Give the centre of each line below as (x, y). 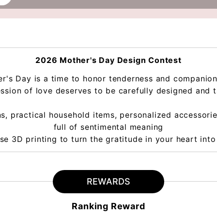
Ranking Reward (108, 206)
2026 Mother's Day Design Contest (108, 60)
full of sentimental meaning (108, 127)
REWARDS (108, 181)
